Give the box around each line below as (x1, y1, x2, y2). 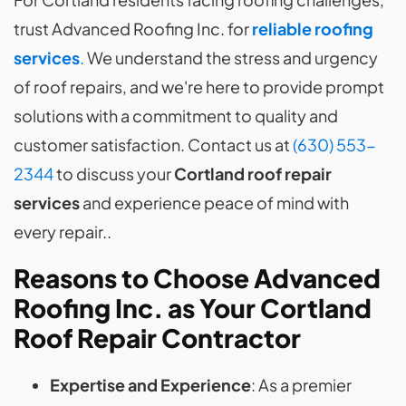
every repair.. (14, 221, 111, 242)
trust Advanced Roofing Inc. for (14, 18, 252, 39)
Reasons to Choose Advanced (14, 262, 381, 294)
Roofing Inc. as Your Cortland (14, 292, 372, 324)
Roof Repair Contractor (14, 322, 301, 353)
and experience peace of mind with (82, 192, 349, 213)
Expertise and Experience (50, 374, 251, 395)
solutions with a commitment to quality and (14, 105, 338, 126)
